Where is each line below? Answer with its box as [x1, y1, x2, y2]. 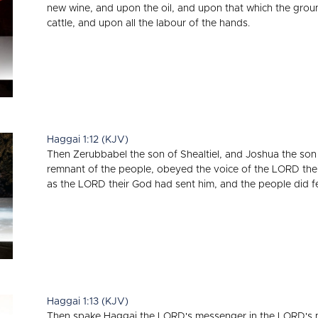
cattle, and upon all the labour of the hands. [47, 18, 250, 28]
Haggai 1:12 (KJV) [47, 135, 128, 146]
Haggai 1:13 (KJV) [47, 297, 128, 307]
